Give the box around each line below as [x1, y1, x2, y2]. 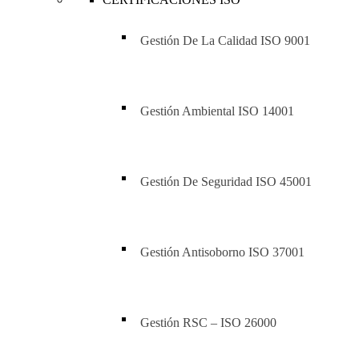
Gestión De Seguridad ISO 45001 [140, 175, 312, 188]
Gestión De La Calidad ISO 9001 [140, 34, 310, 47]
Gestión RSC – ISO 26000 [140, 316, 276, 329]
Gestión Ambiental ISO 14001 [140, 104, 294, 118]
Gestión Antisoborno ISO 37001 [140, 245, 305, 259]
